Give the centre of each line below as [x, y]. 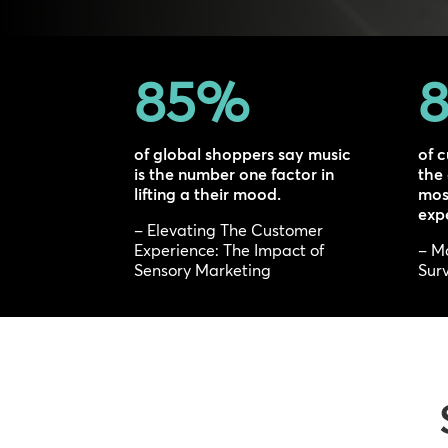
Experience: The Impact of [229, 250]
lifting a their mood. [208, 194]
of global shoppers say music [243, 154]
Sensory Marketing [203, 270]
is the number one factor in [234, 174]
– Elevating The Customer [229, 230]
